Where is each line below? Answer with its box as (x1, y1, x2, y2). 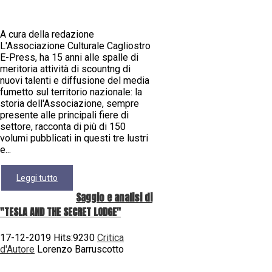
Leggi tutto (16, 172, 58, 183)
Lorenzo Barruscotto (35, 243, 124, 256)
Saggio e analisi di (76, 190, 152, 205)
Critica (97, 232, 124, 244)
